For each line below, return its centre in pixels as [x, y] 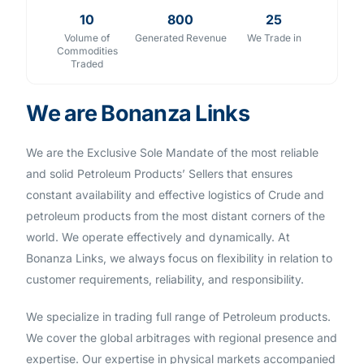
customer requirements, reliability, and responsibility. [165, 279]
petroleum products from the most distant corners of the [176, 216]
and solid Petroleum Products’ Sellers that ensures [160, 173]
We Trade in [274, 38]
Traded [87, 64]
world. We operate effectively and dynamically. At [158, 237]
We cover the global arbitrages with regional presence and [182, 338]
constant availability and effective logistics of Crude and [175, 195]
